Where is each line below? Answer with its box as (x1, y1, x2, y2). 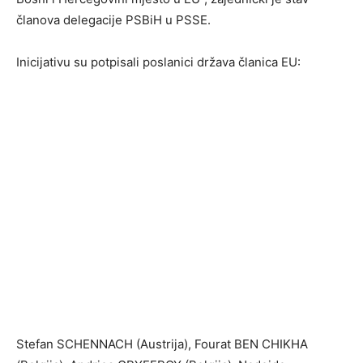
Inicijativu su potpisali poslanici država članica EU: (16, 53, 301, 70)
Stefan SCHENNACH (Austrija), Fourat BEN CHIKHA (16, 335, 308, 352)
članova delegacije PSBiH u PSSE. (16, 11, 211, 28)
